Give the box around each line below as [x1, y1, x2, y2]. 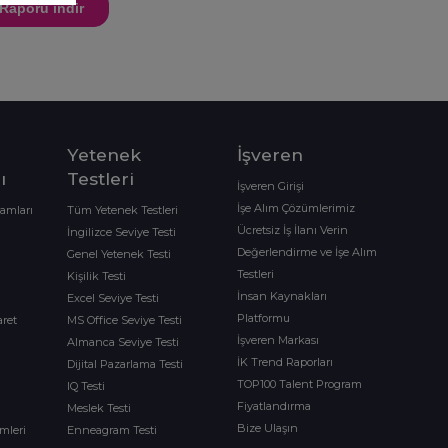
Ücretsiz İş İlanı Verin [237, 223, 349, 237]
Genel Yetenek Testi [66, 247, 171, 261]
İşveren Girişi [237, 179, 305, 193]
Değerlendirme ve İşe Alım [237, 245, 378, 259]
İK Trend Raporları [237, 355, 334, 369]
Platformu [237, 311, 291, 325]
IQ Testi [66, 379, 105, 393]
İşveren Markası [237, 333, 320, 347]
